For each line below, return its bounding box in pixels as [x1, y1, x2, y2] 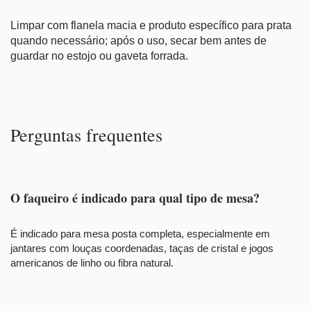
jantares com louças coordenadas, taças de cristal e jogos [10, 242, 274, 255]
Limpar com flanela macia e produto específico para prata [10, 19, 292, 32]
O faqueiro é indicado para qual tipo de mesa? [10, 189, 260, 208]
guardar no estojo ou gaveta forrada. [10, 50, 188, 62]
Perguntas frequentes [10, 123, 162, 147]
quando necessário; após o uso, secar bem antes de [10, 35, 267, 47]
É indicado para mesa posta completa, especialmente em [10, 228, 270, 240]
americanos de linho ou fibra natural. [10, 257, 174, 269]
